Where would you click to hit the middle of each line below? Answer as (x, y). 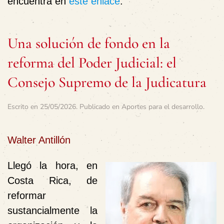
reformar (27, 195)
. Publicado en (99, 106)
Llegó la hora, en (52, 165)
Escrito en (24, 106)
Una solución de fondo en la (89, 43)
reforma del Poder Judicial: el (92, 62)
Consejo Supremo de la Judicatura (107, 82)
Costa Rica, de (52, 180)
